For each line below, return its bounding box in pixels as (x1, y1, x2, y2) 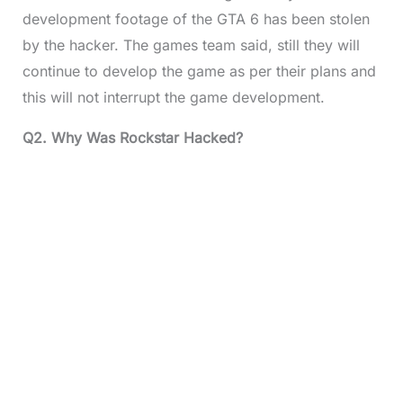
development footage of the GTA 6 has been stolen (22, 10, 370, 28)
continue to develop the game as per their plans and (22, 62, 376, 80)
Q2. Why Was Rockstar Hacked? (22, 129, 243, 147)
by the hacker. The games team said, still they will (22, 36, 360, 54)
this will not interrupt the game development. (22, 88, 325, 106)
